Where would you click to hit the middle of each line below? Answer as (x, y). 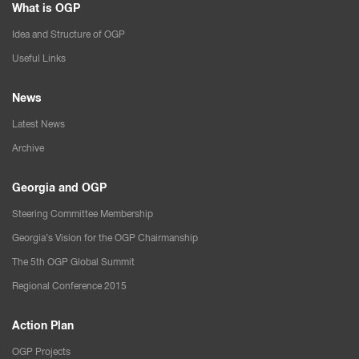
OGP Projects (41, 352)
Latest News (38, 124)
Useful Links (39, 58)
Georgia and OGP (59, 188)
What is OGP (46, 8)
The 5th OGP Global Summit (73, 262)
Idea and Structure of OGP (69, 34)
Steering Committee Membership (83, 214)
